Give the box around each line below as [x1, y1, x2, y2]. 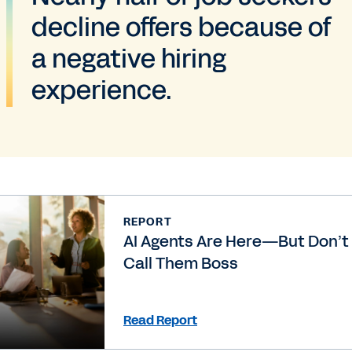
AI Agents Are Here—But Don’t [123, 229, 349, 252]
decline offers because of [31, 9, 332, 46]
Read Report [123, 310, 197, 329]
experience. [31, 72, 172, 108]
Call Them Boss [123, 251, 238, 274]
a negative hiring [31, 41, 226, 77]
